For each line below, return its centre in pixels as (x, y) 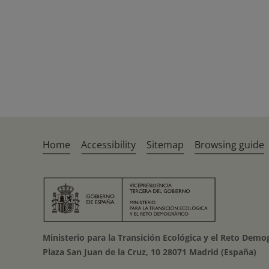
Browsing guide (230, 144)
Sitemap (165, 144)
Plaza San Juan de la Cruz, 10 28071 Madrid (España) (150, 252)
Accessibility (109, 144)
